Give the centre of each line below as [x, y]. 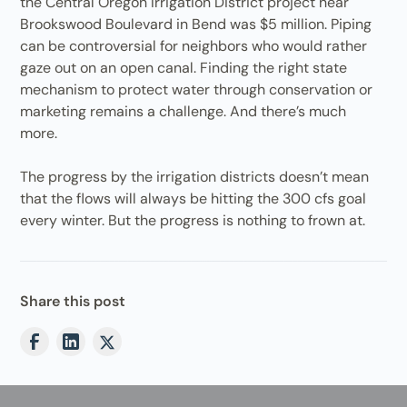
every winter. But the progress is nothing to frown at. [193, 220]
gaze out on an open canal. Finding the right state [184, 68]
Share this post [73, 301]
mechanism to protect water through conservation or [197, 89]
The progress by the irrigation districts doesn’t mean [195, 177]
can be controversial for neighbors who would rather [194, 46]
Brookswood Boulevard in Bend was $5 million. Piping [196, 24]
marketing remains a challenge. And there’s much [184, 111]
